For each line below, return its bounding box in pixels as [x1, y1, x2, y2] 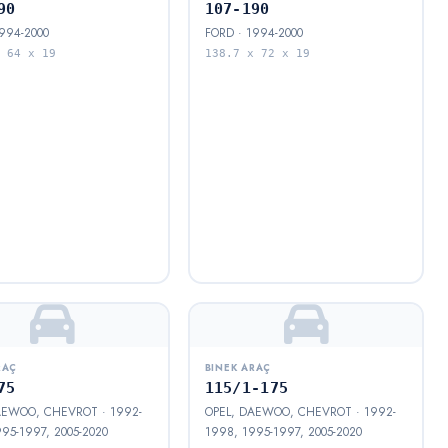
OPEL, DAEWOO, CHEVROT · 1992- [204, 403, 396, 422]
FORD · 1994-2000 [204, 24, 303, 43]
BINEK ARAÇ [204, 361, 272, 376]
